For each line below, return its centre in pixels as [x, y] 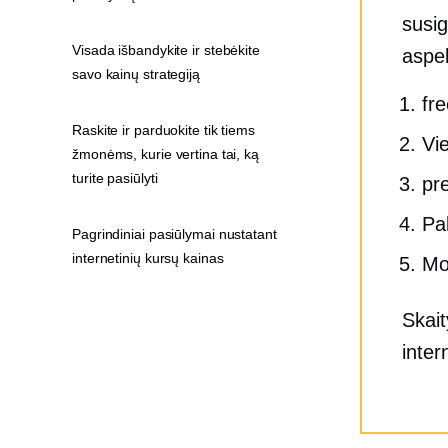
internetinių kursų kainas [148, 258]
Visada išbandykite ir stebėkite [166, 50]
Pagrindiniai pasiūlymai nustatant [174, 234]
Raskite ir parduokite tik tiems [163, 130]
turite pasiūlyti [115, 178]
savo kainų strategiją [136, 74]
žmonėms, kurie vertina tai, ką [165, 154]
